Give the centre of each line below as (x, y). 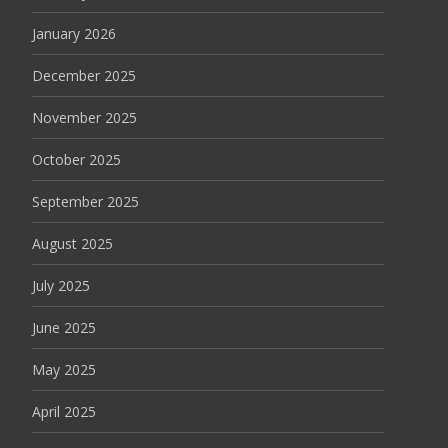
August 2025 (72, 244)
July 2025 (61, 286)
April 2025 (64, 412)
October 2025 (76, 160)
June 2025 (64, 328)
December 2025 (84, 76)
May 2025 (64, 370)
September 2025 (85, 202)
